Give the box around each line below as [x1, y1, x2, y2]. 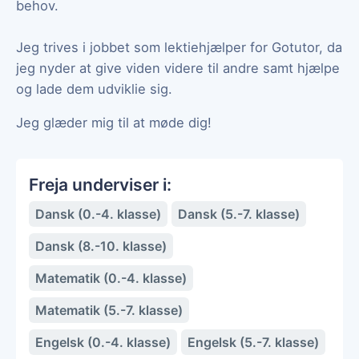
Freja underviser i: [29, 174, 171, 195]
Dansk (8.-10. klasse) [35, 237, 167, 254]
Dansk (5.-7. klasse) [178, 205, 300, 222]
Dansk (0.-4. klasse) [35, 205, 161, 222]
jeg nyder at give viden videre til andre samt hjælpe [16, 59, 340, 76]
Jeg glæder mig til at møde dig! [16, 114, 212, 131]
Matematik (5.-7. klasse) [35, 301, 183, 318]
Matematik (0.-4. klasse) [35, 269, 187, 286]
